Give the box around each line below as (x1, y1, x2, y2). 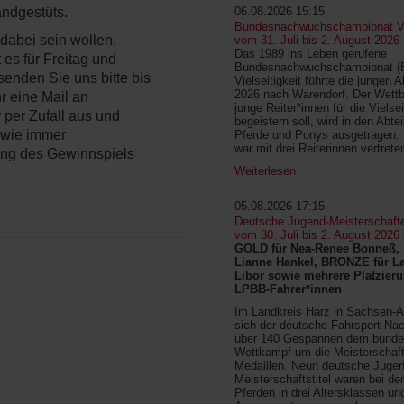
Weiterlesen (234, 164, 296, 179)
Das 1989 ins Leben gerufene (234, 47, 387, 61)
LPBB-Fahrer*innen (234, 282, 342, 297)
